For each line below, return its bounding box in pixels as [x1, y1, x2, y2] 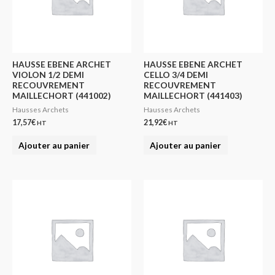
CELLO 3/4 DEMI [144, 69, 208, 80]
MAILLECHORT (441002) [12, 90, 110, 101]
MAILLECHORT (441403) [144, 90, 242, 101]
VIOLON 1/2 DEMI [12, 69, 84, 80]
